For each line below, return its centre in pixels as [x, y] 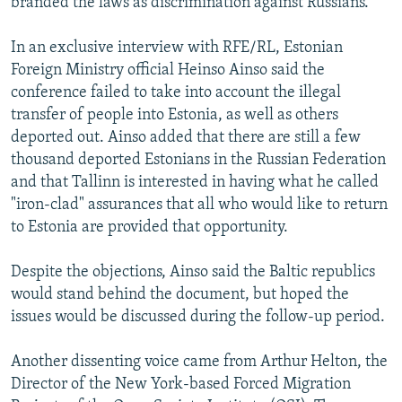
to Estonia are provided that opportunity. [149, 227]
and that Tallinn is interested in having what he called [195, 182]
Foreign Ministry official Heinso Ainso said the [168, 70]
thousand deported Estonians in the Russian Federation [198, 160]
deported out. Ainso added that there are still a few [186, 137]
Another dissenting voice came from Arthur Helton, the [199, 362]
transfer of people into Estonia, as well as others [175, 115]
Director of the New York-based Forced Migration [181, 384]
